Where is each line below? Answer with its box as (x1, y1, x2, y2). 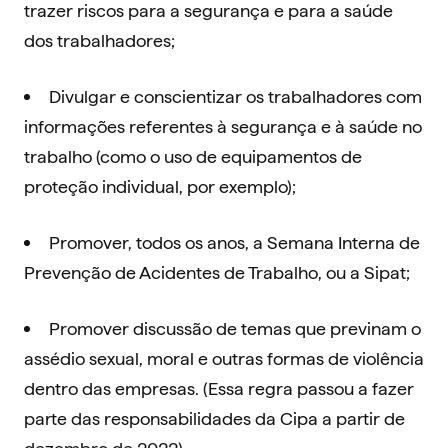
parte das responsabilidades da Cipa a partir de (24, 406, 405, 430)
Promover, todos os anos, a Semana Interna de (49, 230, 420, 254)
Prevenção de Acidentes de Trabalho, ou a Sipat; (24, 260, 410, 284)
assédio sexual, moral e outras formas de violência (24, 346, 424, 370)
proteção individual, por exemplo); (24, 174, 296, 198)
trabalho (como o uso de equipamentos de (24, 144, 362, 168)
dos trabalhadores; (24, 28, 175, 52)
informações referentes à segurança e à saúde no (24, 114, 422, 138)
